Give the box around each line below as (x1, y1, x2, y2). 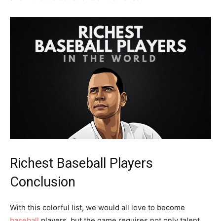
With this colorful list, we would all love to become (10, 202, 185, 212)
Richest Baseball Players (10, 155, 153, 171)
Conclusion (10, 174, 75, 190)
